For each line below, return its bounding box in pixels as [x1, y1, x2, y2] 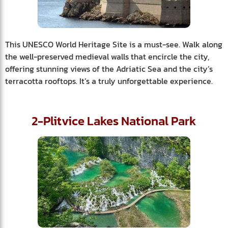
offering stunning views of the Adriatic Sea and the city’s [5, 63, 213, 75]
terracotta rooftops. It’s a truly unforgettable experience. [5, 75, 213, 88]
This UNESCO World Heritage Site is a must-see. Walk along [5, 38, 222, 51]
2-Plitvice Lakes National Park [32, 112, 196, 130]
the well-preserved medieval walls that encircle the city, [5, 50, 209, 63]
